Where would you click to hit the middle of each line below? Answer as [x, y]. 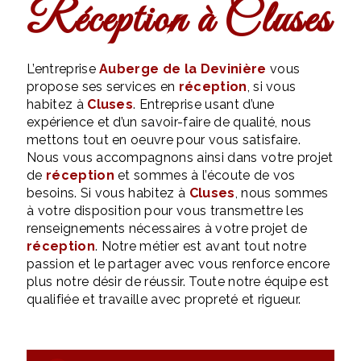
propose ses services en [103, 87]
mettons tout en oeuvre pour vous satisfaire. [164, 140]
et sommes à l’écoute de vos [205, 175]
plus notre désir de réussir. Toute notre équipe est [178, 282]
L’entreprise [67, 69]
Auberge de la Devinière [183, 69]
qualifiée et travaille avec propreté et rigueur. [164, 299]
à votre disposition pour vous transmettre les [166, 211]
